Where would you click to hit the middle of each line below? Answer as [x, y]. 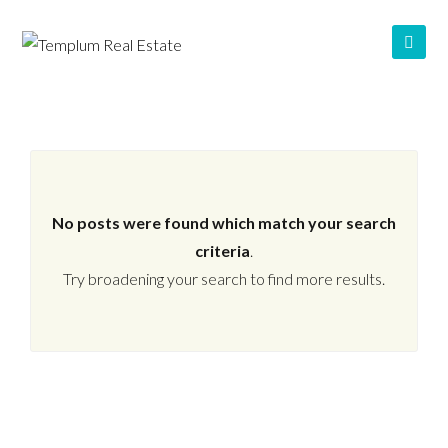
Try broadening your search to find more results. [224, 279]
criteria [222, 251]
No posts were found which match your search [224, 223]
